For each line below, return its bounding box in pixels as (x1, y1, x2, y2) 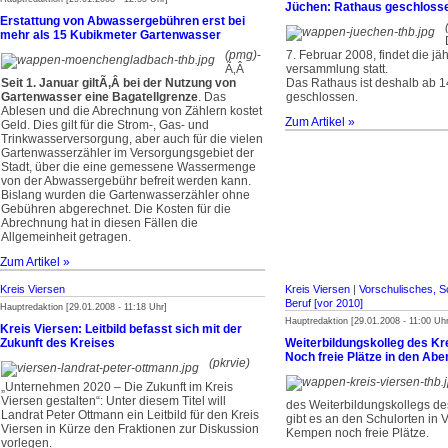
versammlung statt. (286, 62, 388, 76)
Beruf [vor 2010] (285, 297, 363, 309)
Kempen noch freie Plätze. (286, 426, 429, 440)
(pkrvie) (209, 356, 250, 370)
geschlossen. (286, 90, 358, 104)
